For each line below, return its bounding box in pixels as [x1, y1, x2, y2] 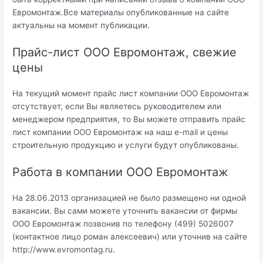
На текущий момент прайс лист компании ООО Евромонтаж [12, 88, 249, 98]
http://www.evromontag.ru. [12, 244, 116, 254]
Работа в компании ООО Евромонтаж [12, 164, 229, 179]
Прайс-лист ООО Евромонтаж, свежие [12, 45, 237, 59]
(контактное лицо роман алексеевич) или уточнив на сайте [12, 231, 248, 241]
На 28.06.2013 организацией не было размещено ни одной [12, 193, 247, 203]
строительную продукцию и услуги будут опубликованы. [12, 140, 240, 150]
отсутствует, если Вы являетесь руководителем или [12, 101, 222, 111]
